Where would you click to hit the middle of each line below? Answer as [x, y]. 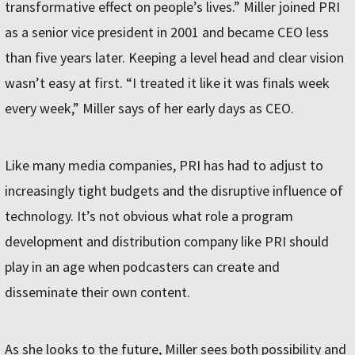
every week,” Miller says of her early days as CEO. [149, 109]
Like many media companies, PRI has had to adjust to [164, 166]
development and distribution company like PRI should [167, 242]
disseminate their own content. [97, 292]
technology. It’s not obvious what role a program [149, 216]
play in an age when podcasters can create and [142, 267]
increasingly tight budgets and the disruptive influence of [174, 191]
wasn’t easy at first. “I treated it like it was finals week [167, 83]
